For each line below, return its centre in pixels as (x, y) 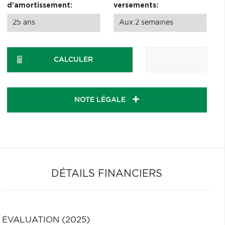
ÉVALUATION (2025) (46, 220)
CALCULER (74, 60)
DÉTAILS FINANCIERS (107, 174)
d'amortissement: (39, 6)
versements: (136, 6)
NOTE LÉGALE (101, 100)
